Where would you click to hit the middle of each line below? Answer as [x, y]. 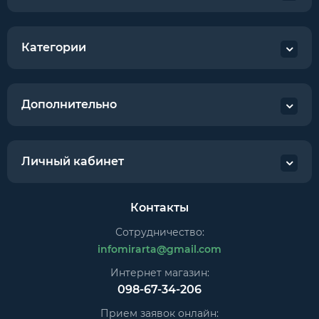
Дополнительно [69, 104]
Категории [54, 47]
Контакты [159, 208]
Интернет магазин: [159, 273]
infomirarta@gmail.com [159, 249]
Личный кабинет [73, 161]
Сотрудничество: [159, 232]
